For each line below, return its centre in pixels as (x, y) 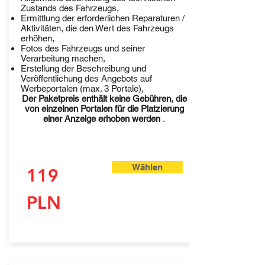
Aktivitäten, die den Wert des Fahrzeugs (97, 28)
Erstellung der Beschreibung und (83, 68)
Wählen (147, 167)
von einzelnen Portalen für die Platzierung (104, 109)
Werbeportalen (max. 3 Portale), (82, 88)
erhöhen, (38, 38)
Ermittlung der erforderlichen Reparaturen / (103, 18)
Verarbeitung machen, (63, 58)
